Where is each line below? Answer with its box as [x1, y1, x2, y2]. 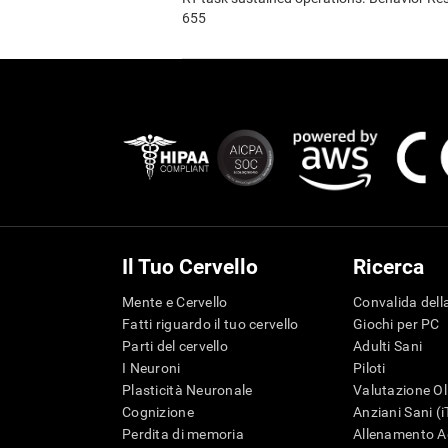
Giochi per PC [353, 316, 440, 333]
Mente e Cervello [122, 294, 228, 311]
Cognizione [122, 404, 194, 421]
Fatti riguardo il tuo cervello [122, 316, 299, 333]
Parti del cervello [122, 338, 229, 355]
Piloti [353, 360, 386, 377]
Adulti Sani [353, 338, 423, 355]
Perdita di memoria [122, 426, 245, 443]
